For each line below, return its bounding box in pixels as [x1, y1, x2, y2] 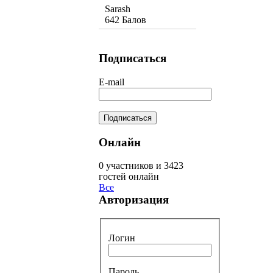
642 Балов [105, 15, 146, 26]
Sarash [105, 4, 130, 15]
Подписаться [99, 52, 166, 65]
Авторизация [99, 193, 169, 207]
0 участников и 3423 [99, 160, 183, 171]
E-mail [99, 76, 124, 87]
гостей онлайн [99, 171, 159, 182]
